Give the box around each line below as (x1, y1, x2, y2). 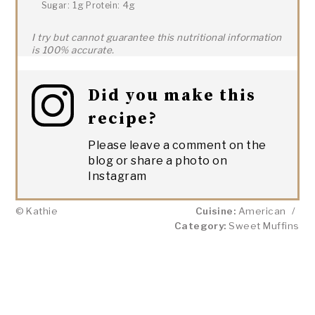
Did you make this (88, 84, 257, 106)
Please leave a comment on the (88, 138, 266, 152)
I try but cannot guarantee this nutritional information (32, 31, 282, 43)
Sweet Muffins (226, 219, 300, 231)
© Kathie (15, 205, 58, 217)
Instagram (88, 169, 147, 183)
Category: (174, 219, 226, 231)
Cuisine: (195, 205, 236, 217)
